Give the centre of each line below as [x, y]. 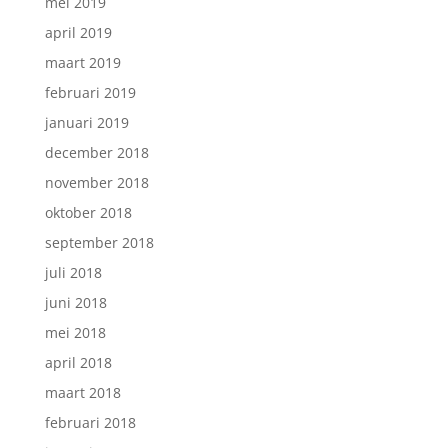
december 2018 [96, 152]
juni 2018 [75, 302]
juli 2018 [73, 272]
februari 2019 [90, 92]
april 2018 [78, 362]
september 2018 [99, 242]
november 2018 [96, 182]
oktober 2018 [88, 212]
